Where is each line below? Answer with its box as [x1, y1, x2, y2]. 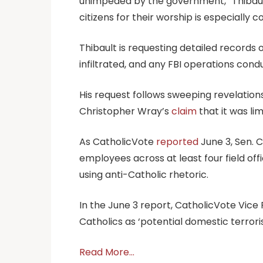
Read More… [79, 245, 134, 259]
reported [156, 134, 198, 149]
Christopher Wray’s [79, 104, 171, 118]
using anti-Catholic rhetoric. [79, 167, 211, 181]
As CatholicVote [79, 134, 156, 149]
